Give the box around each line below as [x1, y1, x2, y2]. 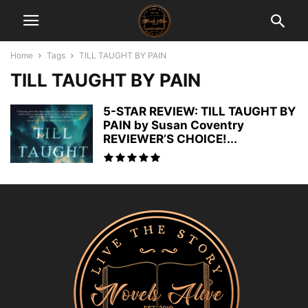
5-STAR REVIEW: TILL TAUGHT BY [103, 104, 296, 118]
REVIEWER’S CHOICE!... [103, 132, 237, 146]
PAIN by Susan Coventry [103, 118, 244, 132]
